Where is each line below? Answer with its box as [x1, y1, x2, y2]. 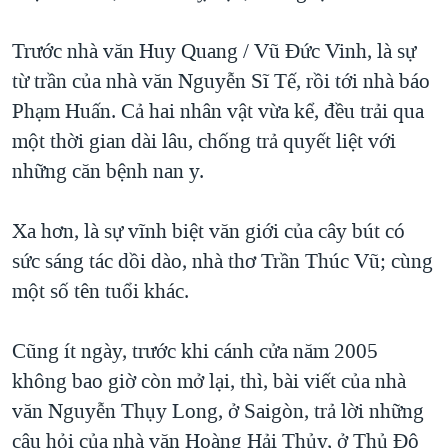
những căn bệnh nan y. [12, 156, 204, 185]
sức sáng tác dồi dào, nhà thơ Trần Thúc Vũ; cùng [12, 246, 433, 275]
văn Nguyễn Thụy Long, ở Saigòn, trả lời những [12, 396, 424, 425]
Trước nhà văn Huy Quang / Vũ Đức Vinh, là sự [12, 36, 416, 65]
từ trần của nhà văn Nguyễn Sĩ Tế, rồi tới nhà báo [12, 66, 430, 95]
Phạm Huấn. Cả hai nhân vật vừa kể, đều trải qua [12, 96, 424, 125]
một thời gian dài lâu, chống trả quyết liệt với [12, 126, 396, 155]
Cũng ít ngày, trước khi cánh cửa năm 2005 [12, 336, 378, 365]
